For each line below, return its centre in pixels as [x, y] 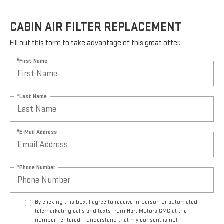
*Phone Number [36, 167]
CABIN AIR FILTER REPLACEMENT [96, 27]
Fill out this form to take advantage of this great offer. [95, 43]
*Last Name [32, 96]
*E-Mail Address [37, 132]
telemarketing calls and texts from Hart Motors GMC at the [111, 211]
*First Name [32, 61]
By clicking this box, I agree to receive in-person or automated [116, 202]
